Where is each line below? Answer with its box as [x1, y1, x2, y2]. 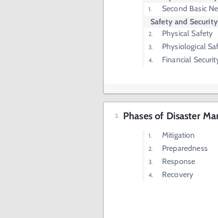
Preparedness [162, 144, 208, 153]
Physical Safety [162, 29, 213, 38]
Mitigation [162, 130, 195, 140]
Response [162, 157, 196, 166]
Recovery [162, 170, 194, 180]
